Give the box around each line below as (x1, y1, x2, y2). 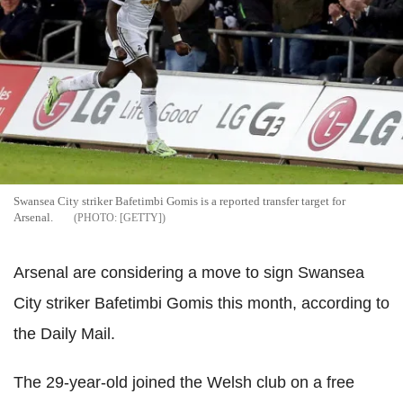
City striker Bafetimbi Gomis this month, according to (13, 294, 390, 313)
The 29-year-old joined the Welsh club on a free (13, 373, 354, 392)
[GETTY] (120, 211, 162, 225)
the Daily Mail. (13, 325, 115, 344)
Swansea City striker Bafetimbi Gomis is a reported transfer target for (13, 194, 345, 209)
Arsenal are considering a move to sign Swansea (13, 264, 364, 282)
